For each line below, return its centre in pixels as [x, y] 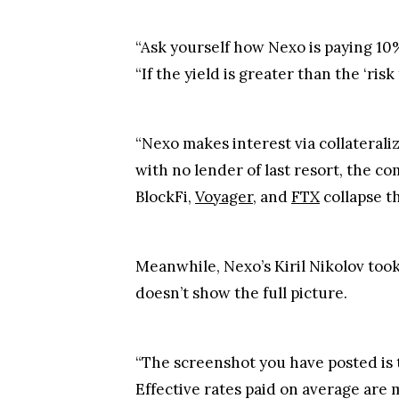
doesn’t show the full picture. [241, 284]
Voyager [224, 188]
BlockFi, [165, 188]
